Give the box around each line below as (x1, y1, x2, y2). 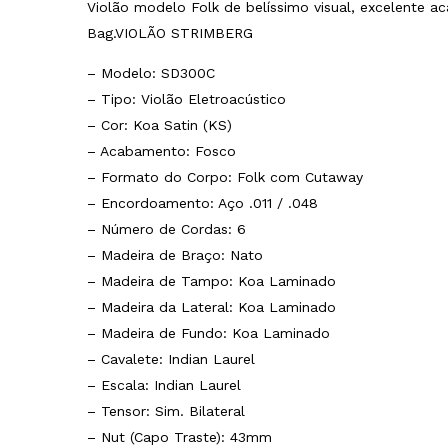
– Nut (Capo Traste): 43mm (87, 428, 272, 445)
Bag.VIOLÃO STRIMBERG (87, 24, 253, 41)
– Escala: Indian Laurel (87, 376, 241, 393)
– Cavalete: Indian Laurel (87, 350, 255, 367)
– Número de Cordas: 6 (87, 220, 246, 237)
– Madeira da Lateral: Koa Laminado (87, 298, 336, 315)
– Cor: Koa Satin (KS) (87, 116, 232, 133)
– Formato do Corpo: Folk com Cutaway (87, 168, 363, 185)
